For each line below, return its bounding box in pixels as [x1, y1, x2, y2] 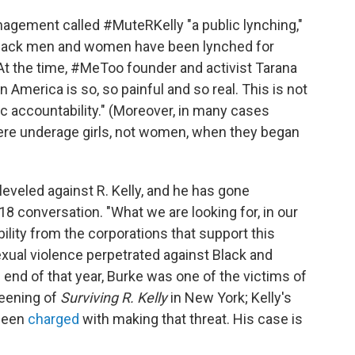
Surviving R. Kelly [60, 289, 167, 306]
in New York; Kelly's [167, 289, 292, 306]
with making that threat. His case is [79, 311, 303, 327]
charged [28, 311, 79, 327]
